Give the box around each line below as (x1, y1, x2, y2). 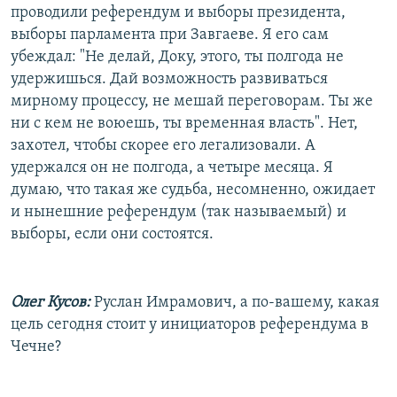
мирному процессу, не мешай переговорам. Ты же (11, 92, 373, 110)
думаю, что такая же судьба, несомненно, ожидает (11, 181, 375, 198)
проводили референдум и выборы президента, (11, 4, 346, 21)
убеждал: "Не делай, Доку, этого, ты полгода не (11, 48, 344, 66)
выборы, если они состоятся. (11, 225, 214, 243)
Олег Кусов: (11, 293, 90, 311)
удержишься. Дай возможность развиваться (11, 70, 328, 88)
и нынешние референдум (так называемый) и (11, 203, 346, 221)
